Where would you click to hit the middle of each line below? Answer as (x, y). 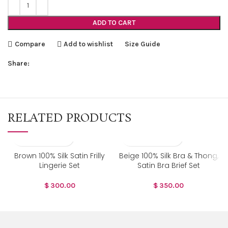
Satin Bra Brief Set (168, 165)
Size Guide (143, 44)
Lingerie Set (60, 165)
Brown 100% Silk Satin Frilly (60, 156)
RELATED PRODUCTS (70, 118)
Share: (19, 63)
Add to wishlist (89, 44)
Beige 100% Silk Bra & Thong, (168, 156)
